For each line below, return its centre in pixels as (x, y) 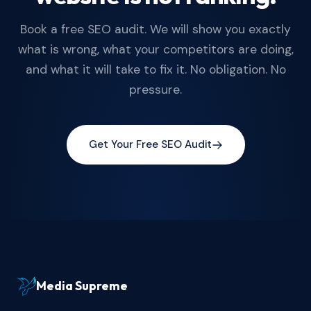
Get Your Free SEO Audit (150, 144)
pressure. (155, 90)
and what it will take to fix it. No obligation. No (155, 69)
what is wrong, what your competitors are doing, (155, 49)
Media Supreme (82, 286)
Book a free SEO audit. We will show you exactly (155, 29)
